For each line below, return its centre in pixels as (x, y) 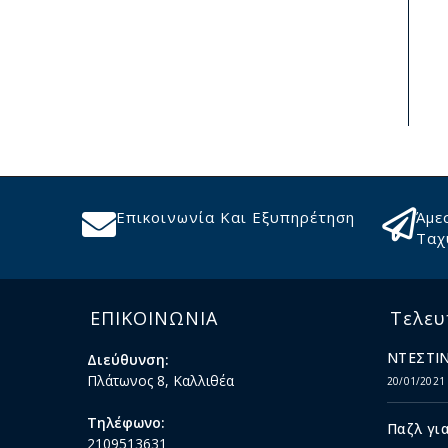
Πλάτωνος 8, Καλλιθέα (160, 381)
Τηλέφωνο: (126, 423)
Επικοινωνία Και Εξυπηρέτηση (235, 217)
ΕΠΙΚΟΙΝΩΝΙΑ (154, 318)
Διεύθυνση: (128, 360)
